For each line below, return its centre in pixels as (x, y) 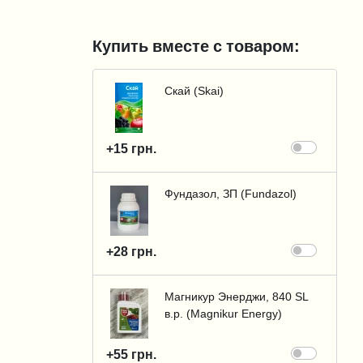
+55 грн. (131, 354)
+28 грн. (131, 251)
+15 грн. (131, 148)
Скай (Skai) (194, 91)
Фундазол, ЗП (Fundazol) (231, 194)
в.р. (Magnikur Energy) (223, 314)
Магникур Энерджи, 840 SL (237, 297)
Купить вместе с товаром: (196, 46)
